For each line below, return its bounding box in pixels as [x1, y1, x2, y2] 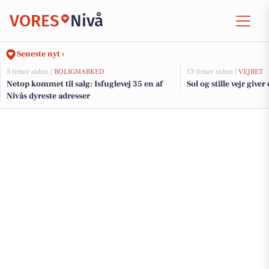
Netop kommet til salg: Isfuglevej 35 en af [7, 79, 163, 89]
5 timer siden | [7, 67, 54, 76]
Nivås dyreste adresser [7, 91, 90, 101]
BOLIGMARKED [54, 67, 104, 76]
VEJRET [238, 67, 263, 76]
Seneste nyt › [17, 49, 64, 59]
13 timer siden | [187, 67, 238, 76]
